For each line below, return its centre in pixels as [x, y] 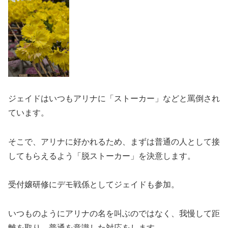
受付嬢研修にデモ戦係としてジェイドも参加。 [94, 185]
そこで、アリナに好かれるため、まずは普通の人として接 [114, 141]
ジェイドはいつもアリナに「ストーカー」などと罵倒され [114, 98]
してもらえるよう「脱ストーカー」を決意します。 [102, 156]
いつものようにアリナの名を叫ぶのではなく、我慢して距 [114, 214]
